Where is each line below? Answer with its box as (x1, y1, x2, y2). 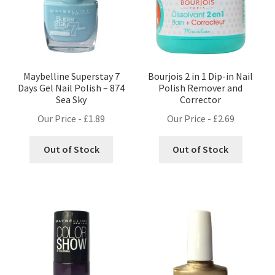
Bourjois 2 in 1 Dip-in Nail (148, 69, 254, 82)
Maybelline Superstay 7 (23, 69, 120, 82)
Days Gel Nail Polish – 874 (18, 81, 125, 94)
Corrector (180, 93, 222, 106)
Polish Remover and (158, 81, 243, 94)
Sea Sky (56, 93, 87, 106)
